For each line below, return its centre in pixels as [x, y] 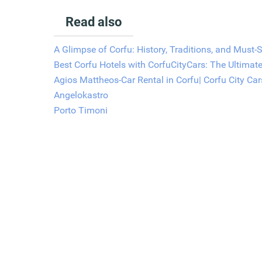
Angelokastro [81, 95]
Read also [94, 22]
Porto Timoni [81, 111]
